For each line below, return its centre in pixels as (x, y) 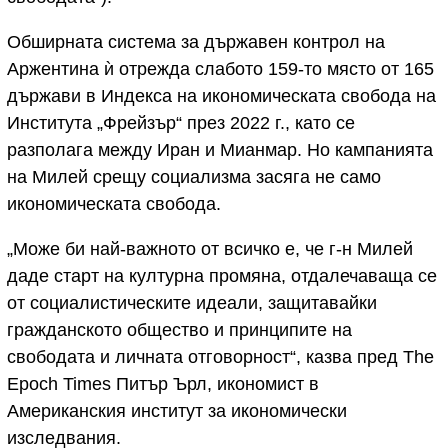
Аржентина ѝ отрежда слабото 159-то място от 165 (220, 68)
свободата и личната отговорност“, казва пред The (220, 356)
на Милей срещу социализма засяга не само (194, 176)
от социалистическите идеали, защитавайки (192, 302)
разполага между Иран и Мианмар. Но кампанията (220, 149)
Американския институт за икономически (177, 410)
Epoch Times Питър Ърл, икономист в (163, 383)
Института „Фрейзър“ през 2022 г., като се (181, 122)
